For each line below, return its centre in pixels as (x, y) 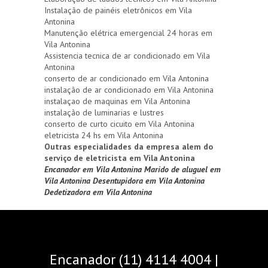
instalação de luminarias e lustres (104, 112)
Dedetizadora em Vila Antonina (98, 192)
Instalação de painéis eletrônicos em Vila (118, 10)
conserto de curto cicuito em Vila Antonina (119, 124)
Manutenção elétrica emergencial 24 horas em (128, 33)
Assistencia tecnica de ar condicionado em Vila (127, 55)
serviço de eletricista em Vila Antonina (120, 158)
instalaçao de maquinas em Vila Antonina (117, 101)
